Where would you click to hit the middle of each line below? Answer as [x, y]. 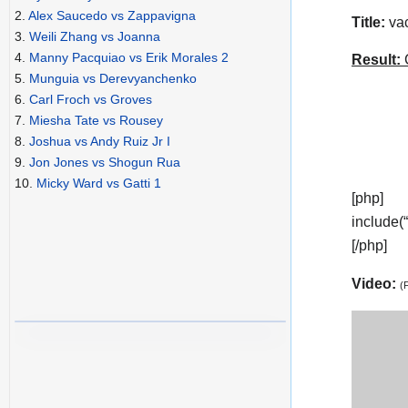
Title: [368, 22]
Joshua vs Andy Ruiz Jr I [100, 142]
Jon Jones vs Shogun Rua [105, 163]
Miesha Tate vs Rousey [96, 121]
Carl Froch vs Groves [91, 100]
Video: [376, 283]
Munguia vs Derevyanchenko [113, 79]
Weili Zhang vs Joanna [95, 37]
